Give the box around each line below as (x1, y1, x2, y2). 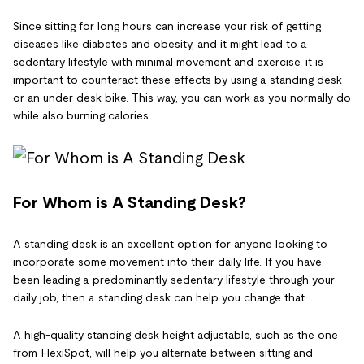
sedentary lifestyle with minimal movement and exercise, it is (13, 55, 323, 69)
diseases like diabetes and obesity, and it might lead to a (13, 37, 307, 51)
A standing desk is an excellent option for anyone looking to (13, 236, 327, 250)
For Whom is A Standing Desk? (13, 193, 246, 211)
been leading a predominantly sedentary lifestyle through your (13, 272, 335, 286)
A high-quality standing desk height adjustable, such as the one (13, 327, 338, 341)
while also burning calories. (13, 109, 151, 123)
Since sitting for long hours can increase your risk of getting (13, 19, 321, 33)
